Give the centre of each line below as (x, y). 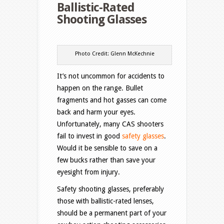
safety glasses (143, 136)
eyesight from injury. (88, 172)
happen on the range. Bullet (100, 88)
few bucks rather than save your (106, 160)
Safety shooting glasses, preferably (110, 189)
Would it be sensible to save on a (107, 148)
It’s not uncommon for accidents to (111, 76)
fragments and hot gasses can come (112, 100)
